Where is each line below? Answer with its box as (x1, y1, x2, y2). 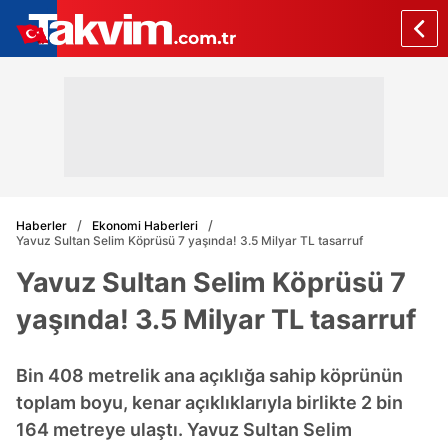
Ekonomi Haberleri (92, 217, 198, 233)
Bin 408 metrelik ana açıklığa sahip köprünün (16, 365, 403, 386)
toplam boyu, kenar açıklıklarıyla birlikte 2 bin (16, 392, 403, 413)
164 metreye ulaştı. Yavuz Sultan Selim (16, 419, 352, 440)
